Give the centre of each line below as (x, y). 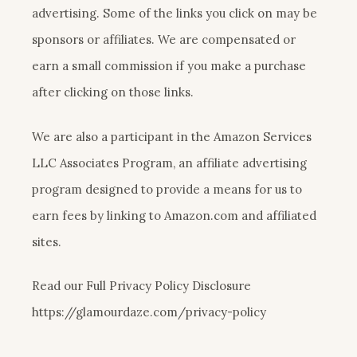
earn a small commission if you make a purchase (169, 66)
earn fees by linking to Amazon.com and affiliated (174, 215)
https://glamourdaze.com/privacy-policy (149, 312)
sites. (47, 241)
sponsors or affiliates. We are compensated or (164, 40)
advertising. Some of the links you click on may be (175, 14)
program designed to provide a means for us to (167, 189)
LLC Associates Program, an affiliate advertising (169, 163)
